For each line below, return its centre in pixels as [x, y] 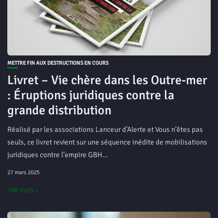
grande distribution [59, 110]
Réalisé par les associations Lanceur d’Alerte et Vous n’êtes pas [105, 129]
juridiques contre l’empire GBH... [58, 155]
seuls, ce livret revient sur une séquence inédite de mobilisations [107, 142]
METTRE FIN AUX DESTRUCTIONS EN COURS [58, 63]
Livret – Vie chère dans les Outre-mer [107, 80]
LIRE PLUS [20, 191]
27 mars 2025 [23, 173]
